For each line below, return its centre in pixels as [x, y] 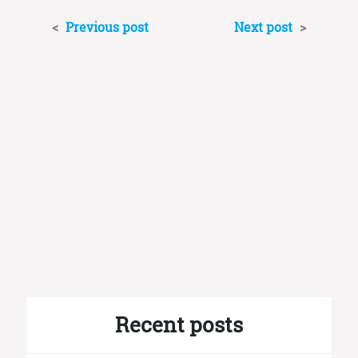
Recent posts [179, 325]
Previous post [105, 27]
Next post [265, 27]
